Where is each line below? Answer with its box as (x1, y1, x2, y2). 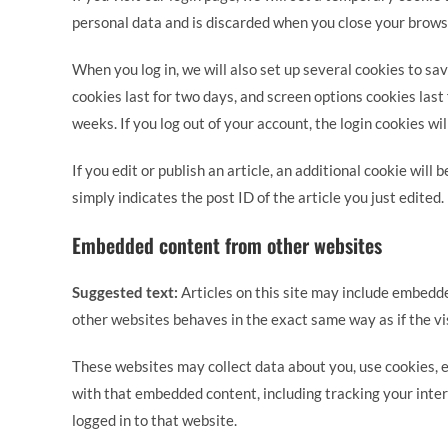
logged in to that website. (72, 411, 237, 429)
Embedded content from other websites (72, 230, 382, 260)
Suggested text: (72, 283, 181, 301)
